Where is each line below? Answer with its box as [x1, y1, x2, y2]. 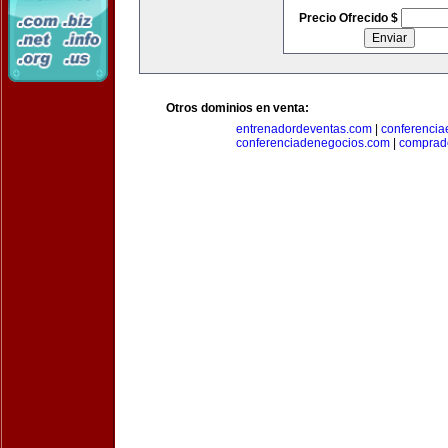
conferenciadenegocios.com [235, 136, 390, 150]
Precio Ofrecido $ [298, 11, 401, 25]
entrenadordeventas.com [236, 122, 372, 136]
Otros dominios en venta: [166, 101, 309, 115]
